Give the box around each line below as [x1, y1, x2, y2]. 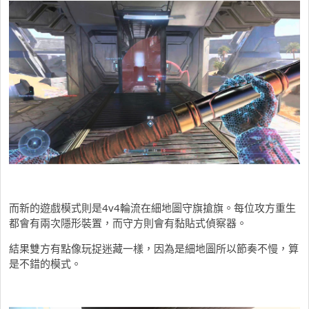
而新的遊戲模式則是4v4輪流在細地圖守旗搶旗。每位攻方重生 [9, 200, 296, 215]
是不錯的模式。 [9, 256, 81, 270]
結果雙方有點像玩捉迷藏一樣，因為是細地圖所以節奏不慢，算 [9, 241, 299, 255]
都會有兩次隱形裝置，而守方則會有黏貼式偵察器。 [9, 215, 247, 230]
